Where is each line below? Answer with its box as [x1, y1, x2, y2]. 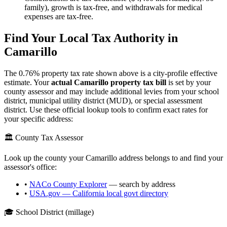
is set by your [166, 78, 211, 87]
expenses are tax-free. [24, 12, 93, 21]
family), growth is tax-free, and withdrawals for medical [24, 3, 202, 12]
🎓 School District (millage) [4, 207, 94, 216]
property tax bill [108, 78, 166, 87]
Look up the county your [4, 153, 86, 162]
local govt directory [104, 188, 168, 198]
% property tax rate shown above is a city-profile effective [33, 68, 217, 78]
